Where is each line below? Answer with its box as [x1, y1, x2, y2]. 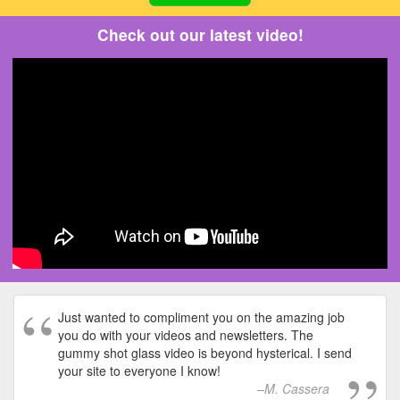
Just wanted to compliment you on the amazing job [58, 307, 345, 326]
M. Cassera [264, 379, 329, 397]
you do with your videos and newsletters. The [58, 325, 313, 344]
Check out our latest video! [96, 23, 304, 46]
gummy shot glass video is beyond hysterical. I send [58, 343, 352, 362]
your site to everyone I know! [58, 361, 221, 379]
